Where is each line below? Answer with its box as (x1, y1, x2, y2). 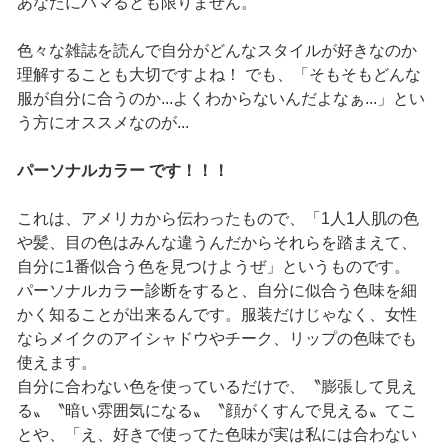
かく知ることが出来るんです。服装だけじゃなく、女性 (16, 306, 417, 324)
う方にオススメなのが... (16, 114, 189, 132)
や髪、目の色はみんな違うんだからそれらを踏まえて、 (16, 234, 417, 252)
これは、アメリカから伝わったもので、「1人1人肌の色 (16, 210, 419, 228)
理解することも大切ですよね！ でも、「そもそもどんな (16, 66, 421, 84)
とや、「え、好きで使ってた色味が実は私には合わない (16, 426, 417, 444)
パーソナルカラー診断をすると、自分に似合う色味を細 (16, 282, 417, 300)
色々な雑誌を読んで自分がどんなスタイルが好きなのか (16, 42, 417, 60)
